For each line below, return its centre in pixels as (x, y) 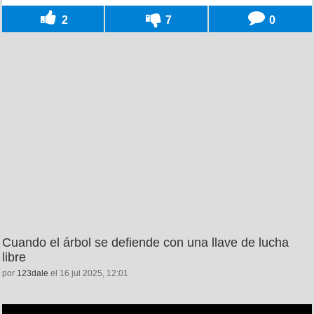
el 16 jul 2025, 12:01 (88, 273)
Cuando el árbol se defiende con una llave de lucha (145, 242)
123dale (33, 273)
